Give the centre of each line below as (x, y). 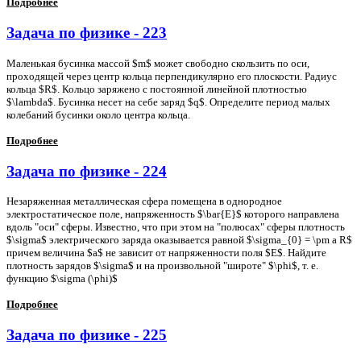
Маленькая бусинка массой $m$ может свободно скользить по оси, (158, 63)
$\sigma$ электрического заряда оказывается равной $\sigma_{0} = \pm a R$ (179, 240)
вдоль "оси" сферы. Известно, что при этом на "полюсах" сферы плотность (176, 227)
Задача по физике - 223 (87, 33)
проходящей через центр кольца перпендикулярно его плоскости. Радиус (172, 76)
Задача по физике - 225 (87, 334)
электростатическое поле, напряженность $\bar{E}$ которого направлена (173, 214)
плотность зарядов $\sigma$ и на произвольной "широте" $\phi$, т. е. (162, 266)
